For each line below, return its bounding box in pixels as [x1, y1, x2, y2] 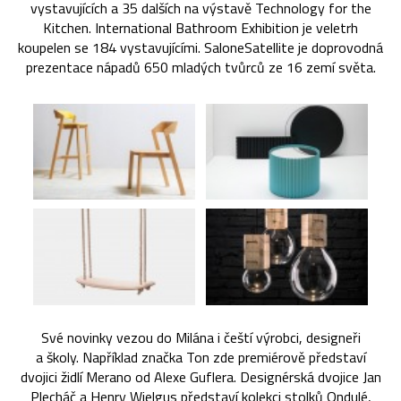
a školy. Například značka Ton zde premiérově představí [35, 346, 366, 369]
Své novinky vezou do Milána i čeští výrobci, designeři [40, 327, 361, 349]
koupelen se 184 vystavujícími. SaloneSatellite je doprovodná [18, 36, 383, 58]
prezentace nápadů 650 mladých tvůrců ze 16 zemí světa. [25, 55, 376, 78]
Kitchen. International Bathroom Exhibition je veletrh [43, 16, 358, 38]
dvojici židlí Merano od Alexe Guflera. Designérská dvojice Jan [20, 366, 381, 388]
